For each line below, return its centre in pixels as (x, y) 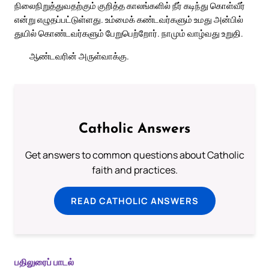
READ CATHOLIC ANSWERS (134, 200)
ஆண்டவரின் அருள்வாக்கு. (79, 56)
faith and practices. (134, 170)
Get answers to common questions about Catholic (134, 155)
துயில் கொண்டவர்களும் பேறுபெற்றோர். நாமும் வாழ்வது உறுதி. (129, 33)
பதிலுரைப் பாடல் (44, 261)
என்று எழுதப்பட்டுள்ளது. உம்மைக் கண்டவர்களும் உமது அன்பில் (129, 20)
